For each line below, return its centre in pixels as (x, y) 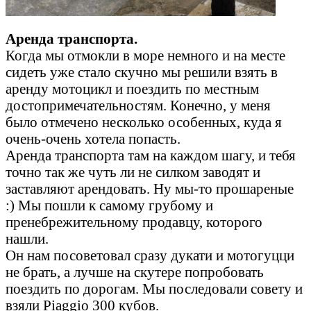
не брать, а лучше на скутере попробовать (135, 272)
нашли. (27, 239)
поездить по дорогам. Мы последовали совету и (154, 289)
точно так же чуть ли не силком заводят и (133, 172)
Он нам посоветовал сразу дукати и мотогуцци (150, 255)
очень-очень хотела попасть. (93, 139)
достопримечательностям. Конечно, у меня (138, 106)
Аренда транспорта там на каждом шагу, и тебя (151, 155)
